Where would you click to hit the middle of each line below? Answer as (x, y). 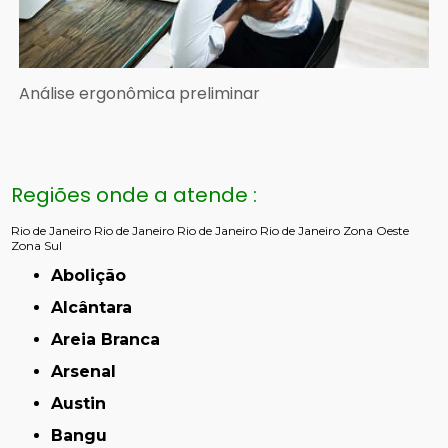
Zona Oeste (376, 230)
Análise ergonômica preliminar (140, 93)
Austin (85, 403)
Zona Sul (37, 245)
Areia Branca (112, 339)
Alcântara (98, 307)
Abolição (95, 275)
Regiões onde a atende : (134, 194)
